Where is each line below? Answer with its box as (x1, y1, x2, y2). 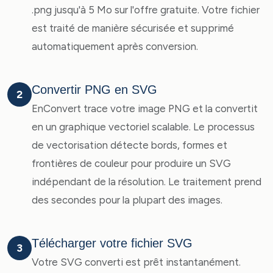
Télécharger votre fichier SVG (32, 236, 193, 250)
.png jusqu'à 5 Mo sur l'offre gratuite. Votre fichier (32, 4, 260, 16)
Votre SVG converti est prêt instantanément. (32, 256, 241, 268)
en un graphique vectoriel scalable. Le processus (32, 121, 255, 133)
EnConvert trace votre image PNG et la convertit (32, 102, 258, 115)
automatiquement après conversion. (32, 40, 198, 52)
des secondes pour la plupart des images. (32, 194, 222, 206)
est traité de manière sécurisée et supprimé (32, 22, 234, 34)
